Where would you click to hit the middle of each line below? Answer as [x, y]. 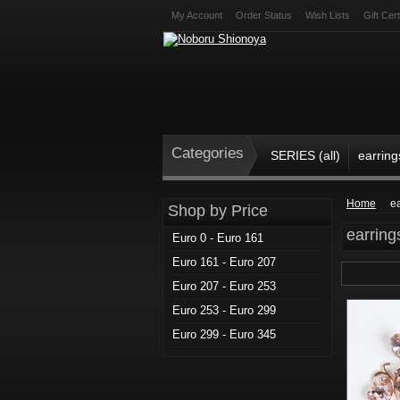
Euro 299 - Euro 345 [224, 334]
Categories [208, 153]
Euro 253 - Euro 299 [224, 310]
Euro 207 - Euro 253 [224, 286]
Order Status [264, 15]
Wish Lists [328, 15]
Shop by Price [218, 211]
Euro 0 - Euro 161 [218, 238]
